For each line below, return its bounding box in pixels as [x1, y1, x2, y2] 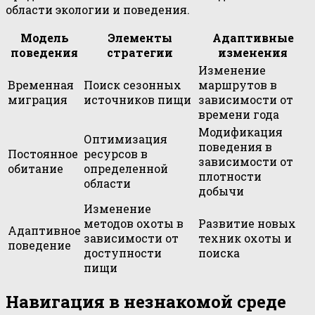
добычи [198, 183, 244, 198]
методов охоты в [84, 215, 184, 231]
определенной [84, 160, 168, 176]
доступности [84, 245, 162, 260]
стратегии [106, 44, 173, 60]
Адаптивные [212, 30, 294, 45]
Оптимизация [84, 131, 167, 146]
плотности [198, 168, 262, 184]
